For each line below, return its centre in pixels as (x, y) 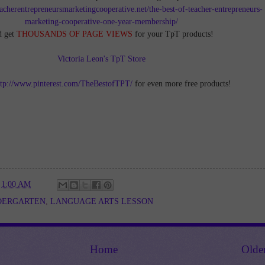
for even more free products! (182, 83)
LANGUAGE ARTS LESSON (102, 201)
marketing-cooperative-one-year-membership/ (101, 21)
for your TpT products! (174, 33)
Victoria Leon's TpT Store (101, 58)
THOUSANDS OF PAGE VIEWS (74, 33)
